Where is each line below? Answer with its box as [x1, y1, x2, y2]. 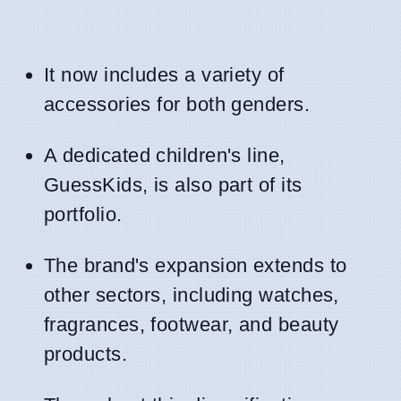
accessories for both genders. [44, 92, 311, 115]
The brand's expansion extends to [44, 253, 347, 277]
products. [44, 342, 128, 365]
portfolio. [44, 202, 123, 226]
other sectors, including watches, [44, 283, 339, 306]
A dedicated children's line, [44, 143, 286, 166]
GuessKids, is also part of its [44, 173, 303, 196]
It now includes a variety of [44, 63, 285, 86]
